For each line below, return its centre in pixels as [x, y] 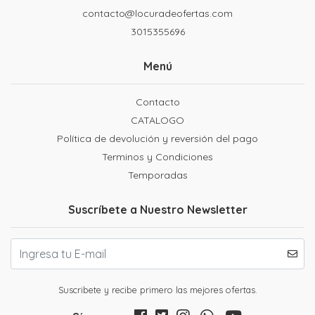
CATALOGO [157, 120]
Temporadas [157, 175]
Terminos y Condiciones [157, 157]
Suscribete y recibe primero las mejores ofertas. [157, 290]
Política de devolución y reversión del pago [157, 139]
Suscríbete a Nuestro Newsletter [157, 210]
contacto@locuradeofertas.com [157, 13]
